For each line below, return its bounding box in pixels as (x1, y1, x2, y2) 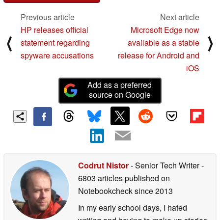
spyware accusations (21, 49, 94, 61)
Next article (160, 11, 199, 23)
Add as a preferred (87, 79, 152, 91)
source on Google (88, 89, 151, 101)
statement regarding (21, 36, 90, 48)
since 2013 (133, 185, 173, 197)
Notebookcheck (78, 185, 133, 197)
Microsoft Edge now (131, 24, 199, 35)
